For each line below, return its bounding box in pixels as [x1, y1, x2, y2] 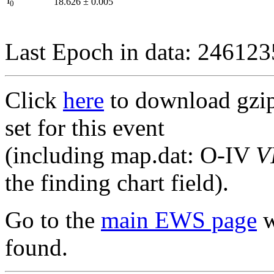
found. [5, 234, 68, 261]
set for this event [5, 114, 165, 141]
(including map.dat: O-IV [5, 141, 256, 168]
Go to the [5, 206, 101, 233]
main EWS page [101, 206, 257, 233]
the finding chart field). [5, 169, 229, 196]
